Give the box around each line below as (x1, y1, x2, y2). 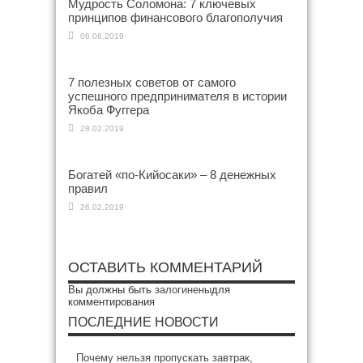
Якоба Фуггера (68, 103, 149, 117)
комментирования (68, 296, 155, 308)
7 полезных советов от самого (68, 75, 236, 89)
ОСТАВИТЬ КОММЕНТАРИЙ (68, 259, 263, 275)
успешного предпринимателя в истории (68, 89, 287, 103)
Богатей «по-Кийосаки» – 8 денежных (68, 168, 276, 181)
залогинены (155, 284, 211, 296)
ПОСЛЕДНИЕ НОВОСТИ (68, 315, 219, 329)
